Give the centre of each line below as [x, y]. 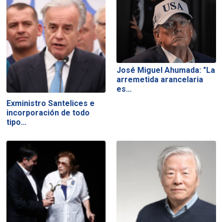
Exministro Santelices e [50, 104]
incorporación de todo [48, 113]
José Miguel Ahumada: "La [166, 70]
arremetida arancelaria [160, 80]
